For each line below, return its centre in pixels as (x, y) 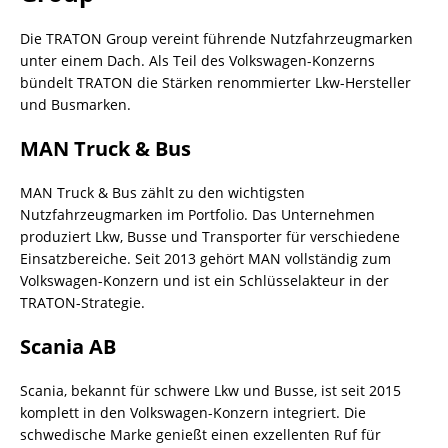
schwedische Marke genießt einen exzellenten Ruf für (200, 434)
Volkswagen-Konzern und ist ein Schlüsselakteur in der (204, 280)
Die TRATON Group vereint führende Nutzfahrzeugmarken (216, 38)
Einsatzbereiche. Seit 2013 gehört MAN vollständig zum (205, 258)
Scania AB (68, 346)
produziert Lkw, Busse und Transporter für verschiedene (210, 236)
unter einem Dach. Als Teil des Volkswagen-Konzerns (197, 60)
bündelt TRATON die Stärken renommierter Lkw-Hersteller (215, 82)
